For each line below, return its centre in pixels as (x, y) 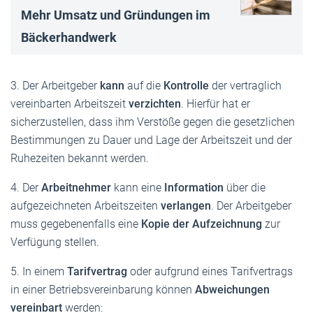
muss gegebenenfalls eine (76, 224)
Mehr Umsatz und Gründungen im (116, 15)
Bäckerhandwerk (69, 37)
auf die (145, 85)
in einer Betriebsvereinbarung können (103, 289)
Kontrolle (188, 85)
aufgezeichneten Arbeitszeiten (86, 205)
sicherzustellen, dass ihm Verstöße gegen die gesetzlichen (153, 122)
